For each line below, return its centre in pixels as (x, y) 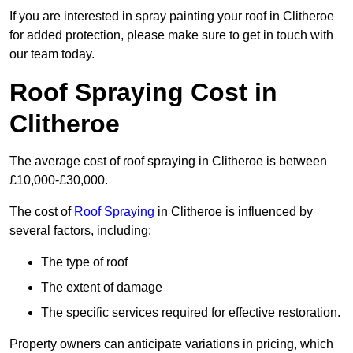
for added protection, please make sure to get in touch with (171, 35)
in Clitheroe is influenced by (234, 212)
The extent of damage (102, 288)
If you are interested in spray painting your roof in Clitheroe (172, 17)
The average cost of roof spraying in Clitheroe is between (168, 162)
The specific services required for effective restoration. (191, 313)
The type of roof (84, 262)
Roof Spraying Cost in (143, 93)
